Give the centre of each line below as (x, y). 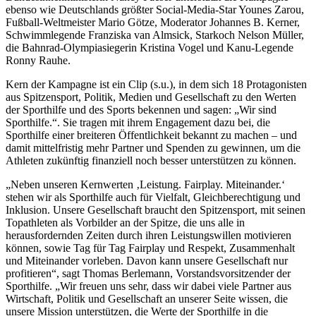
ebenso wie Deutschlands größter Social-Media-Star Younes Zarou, (155, 9)
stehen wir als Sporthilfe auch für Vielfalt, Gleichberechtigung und (153, 197)
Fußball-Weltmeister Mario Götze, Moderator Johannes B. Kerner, (153, 22)
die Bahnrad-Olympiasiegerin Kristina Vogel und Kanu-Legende (150, 47)
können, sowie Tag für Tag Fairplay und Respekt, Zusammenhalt (150, 248)
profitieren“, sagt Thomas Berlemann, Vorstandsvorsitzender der (148, 273)
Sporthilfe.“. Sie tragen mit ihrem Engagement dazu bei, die (138, 122)
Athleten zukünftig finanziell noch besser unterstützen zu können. (151, 160)
